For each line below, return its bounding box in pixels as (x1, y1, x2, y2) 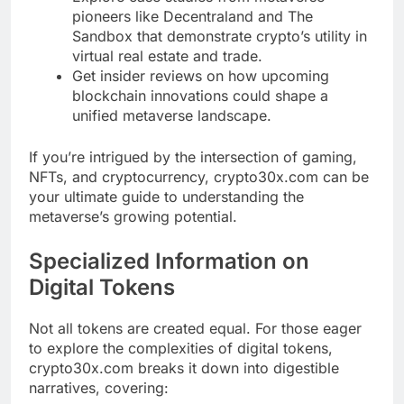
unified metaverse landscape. (72, 106, 271, 125)
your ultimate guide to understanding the (29, 188, 304, 207)
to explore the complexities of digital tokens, (29, 339, 333, 358)
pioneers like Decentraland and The (72, 7, 313, 26)
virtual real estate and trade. (72, 47, 262, 66)
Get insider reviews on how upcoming (72, 67, 329, 86)
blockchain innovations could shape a (72, 87, 328, 106)
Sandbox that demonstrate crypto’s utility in (72, 27, 367, 46)
